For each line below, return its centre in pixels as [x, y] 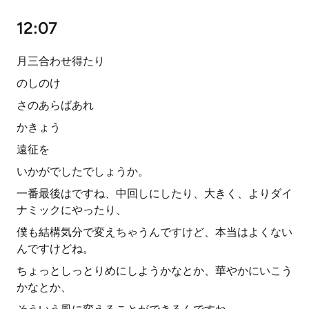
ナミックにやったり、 [72, 210]
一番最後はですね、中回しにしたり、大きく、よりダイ [154, 193]
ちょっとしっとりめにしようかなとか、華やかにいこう [154, 271]
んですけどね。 [55, 249]
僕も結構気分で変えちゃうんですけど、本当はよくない [154, 232]
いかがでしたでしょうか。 [83, 171]
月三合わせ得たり [61, 61]
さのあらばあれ [55, 105]
